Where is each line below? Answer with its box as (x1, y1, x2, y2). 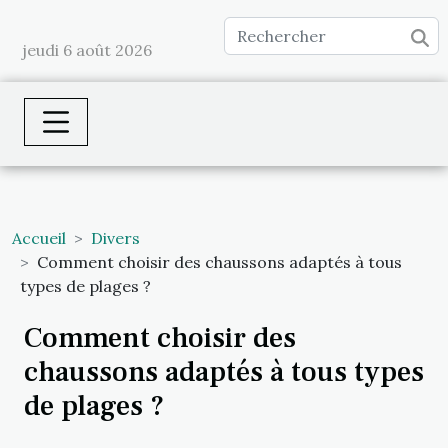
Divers (91, 227, 140, 248)
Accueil (12, 227, 66, 248)
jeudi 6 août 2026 (22, 40, 152, 60)
